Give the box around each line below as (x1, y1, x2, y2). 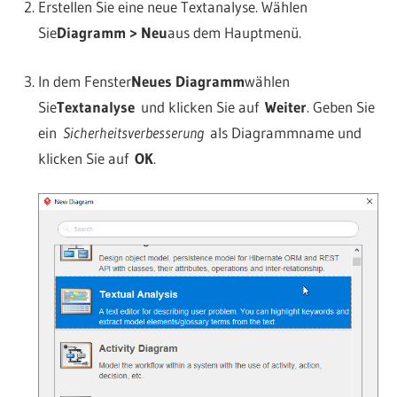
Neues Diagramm (130, 71, 245, 90)
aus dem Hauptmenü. (167, 23, 301, 43)
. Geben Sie (306, 97, 375, 116)
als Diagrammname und (203, 122, 362, 142)
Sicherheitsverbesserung (62, 122, 204, 142)
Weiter (264, 97, 307, 116)
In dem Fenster (37, 71, 131, 90)
